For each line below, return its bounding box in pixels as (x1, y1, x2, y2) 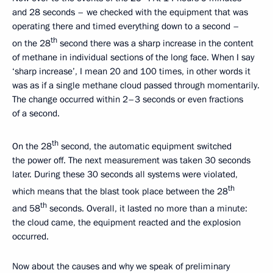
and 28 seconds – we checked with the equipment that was (12, 6, 248, 18)
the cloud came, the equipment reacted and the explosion (12, 216, 241, 229)
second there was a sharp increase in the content (57, 37, 253, 49)
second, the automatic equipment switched (58, 140, 232, 152)
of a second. (12, 107, 60, 119)
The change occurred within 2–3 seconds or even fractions (12, 93, 243, 105)
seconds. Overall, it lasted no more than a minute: (47, 202, 247, 214)
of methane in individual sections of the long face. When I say (12, 51, 254, 63)
